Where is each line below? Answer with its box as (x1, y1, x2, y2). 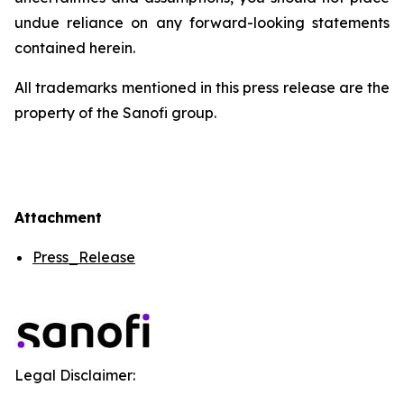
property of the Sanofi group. (14, 104, 216, 122)
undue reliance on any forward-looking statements (14, 14, 390, 32)
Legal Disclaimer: (14, 366, 135, 384)
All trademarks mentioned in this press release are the (14, 78, 390, 96)
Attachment (14, 208, 102, 226)
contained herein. (14, 39, 135, 57)
